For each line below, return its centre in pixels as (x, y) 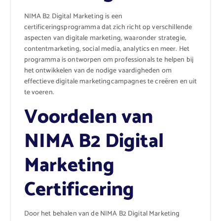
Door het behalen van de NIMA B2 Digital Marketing (102, 214)
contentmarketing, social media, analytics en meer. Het (107, 49)
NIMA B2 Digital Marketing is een (73, 16)
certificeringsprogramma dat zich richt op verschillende (108, 27)
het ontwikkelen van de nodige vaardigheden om (98, 71)
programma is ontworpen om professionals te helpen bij (109, 60)
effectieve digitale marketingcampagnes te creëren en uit (110, 81)
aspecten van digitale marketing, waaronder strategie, (105, 38)
